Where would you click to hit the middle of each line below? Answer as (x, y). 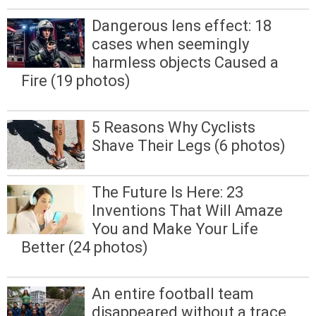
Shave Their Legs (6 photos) (189, 146)
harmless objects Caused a (185, 62)
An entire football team (173, 294)
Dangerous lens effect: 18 (182, 25)
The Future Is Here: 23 (168, 193)
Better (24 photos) (85, 248)
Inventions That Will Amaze (187, 211)
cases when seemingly (170, 44)
